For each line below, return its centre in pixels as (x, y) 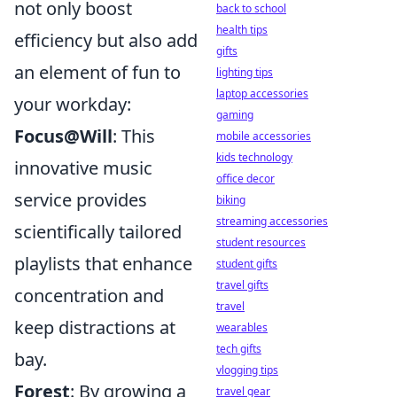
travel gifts (242, 285)
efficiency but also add (106, 40)
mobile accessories (264, 136)
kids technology (254, 157)
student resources (261, 242)
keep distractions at (95, 327)
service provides (81, 200)
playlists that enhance (103, 264)
